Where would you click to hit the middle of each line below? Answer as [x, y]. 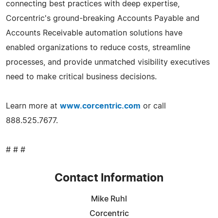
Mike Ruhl [109, 199]
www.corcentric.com [100, 106]
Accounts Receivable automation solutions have [94, 33]
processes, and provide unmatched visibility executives [108, 62]
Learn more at [33, 106]
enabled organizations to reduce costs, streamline [98, 47]
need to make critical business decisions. [81, 77]
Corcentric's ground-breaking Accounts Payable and [103, 18]
